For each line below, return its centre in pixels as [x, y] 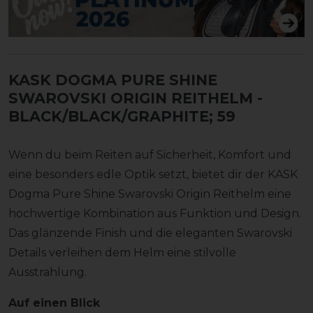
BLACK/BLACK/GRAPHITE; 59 [122, 116]
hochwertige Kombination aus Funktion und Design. [155, 213]
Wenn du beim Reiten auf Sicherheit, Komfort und [150, 154]
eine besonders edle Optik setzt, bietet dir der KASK [153, 174]
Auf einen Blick [54, 303]
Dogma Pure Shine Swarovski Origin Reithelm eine [150, 194]
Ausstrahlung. [48, 272]
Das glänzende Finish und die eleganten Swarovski [150, 233]
